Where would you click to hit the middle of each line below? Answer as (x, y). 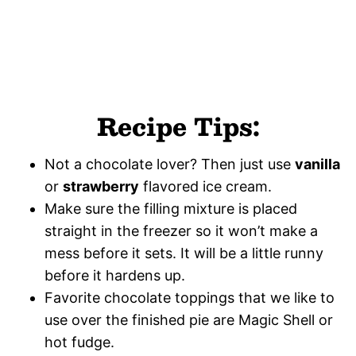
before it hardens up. (115, 275)
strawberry (101, 186)
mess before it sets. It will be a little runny (184, 253)
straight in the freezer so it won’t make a (181, 230)
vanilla (317, 164)
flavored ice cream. (209, 186)
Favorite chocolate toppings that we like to (190, 297)
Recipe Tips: (178, 126)
